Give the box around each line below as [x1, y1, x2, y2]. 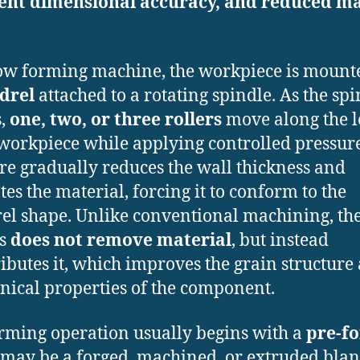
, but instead [231, 229, 329, 252]
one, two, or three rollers [10, 108, 222, 131]
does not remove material [10, 229, 231, 252]
